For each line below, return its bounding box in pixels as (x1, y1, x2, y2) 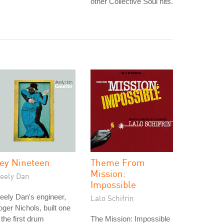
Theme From (90, 156, 145, 168)
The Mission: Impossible (90, 214, 170, 223)
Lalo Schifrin (90, 193, 134, 202)
